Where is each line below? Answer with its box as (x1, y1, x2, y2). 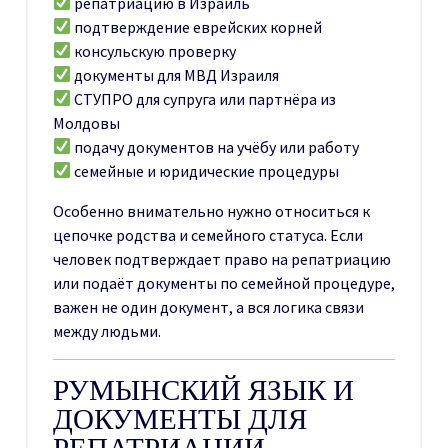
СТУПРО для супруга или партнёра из (71, 88, 337, 109)
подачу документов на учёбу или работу (71, 136, 360, 157)
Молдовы (53, 112, 120, 133)
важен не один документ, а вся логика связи (53, 296, 364, 317)
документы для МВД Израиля (71, 64, 280, 85)
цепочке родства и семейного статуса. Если (53, 224, 363, 245)
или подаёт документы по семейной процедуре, (53, 272, 395, 293)
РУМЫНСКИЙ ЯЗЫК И (53, 373, 354, 406)
